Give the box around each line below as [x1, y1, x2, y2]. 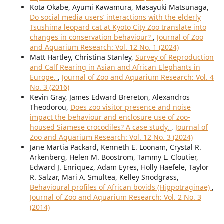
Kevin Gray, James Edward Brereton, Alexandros [29, 92, 190, 102]
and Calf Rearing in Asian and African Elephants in [29, 62, 200, 72]
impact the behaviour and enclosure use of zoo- [29, 112, 190, 122]
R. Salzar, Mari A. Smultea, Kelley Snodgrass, [29, 172, 179, 182]
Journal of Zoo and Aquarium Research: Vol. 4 [61, 72, 214, 82]
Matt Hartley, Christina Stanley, [29, 52, 135, 62]
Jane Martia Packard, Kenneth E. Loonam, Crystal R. [29, 142, 201, 152]
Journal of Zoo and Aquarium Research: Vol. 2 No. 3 [29, 192, 201, 202]
